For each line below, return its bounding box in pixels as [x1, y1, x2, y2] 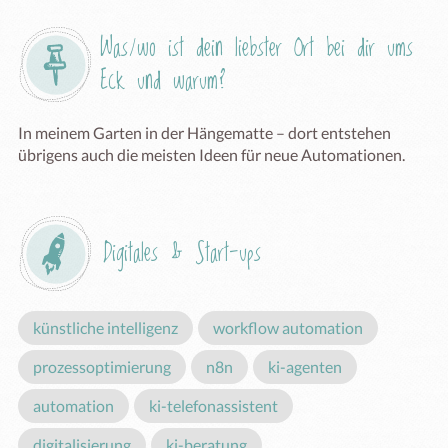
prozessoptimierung [33, 357, 171, 376]
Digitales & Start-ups [103, 233, 261, 274]
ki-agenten [268, 357, 342, 376]
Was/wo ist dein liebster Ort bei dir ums [100, 27, 413, 69]
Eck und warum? [100, 60, 226, 102]
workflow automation [213, 318, 363, 337]
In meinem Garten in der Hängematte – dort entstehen [18, 123, 391, 142]
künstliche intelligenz [33, 318, 178, 337]
